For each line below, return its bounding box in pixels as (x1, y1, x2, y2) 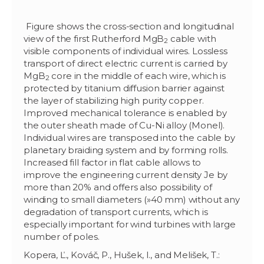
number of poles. (24, 230, 100, 242)
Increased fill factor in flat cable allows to (24, 156, 202, 168)
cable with (168, 32, 216, 44)
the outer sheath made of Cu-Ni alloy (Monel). (24, 119, 225, 131)
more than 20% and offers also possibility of (24, 181, 212, 193)
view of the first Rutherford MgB (24, 32, 164, 44)
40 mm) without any (150, 193, 240, 205)
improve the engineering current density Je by (24, 169, 228, 180)
